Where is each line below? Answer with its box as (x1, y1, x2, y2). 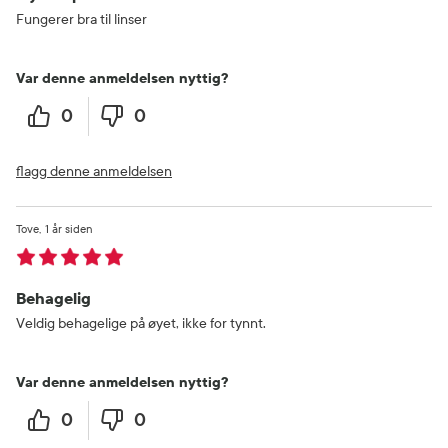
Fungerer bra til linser (16, 10, 147, 28)
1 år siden (45, 221, 93, 236)
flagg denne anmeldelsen (16, 162, 172, 180)
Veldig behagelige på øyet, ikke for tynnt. (16, 314, 266, 332)
